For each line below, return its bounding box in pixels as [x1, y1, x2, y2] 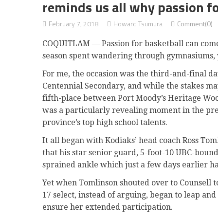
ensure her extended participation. [42, 202, 173, 212]
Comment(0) [177, 18, 213, 29]
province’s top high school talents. [42, 118, 167, 127]
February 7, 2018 [49, 18, 99, 29]
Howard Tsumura [113, 18, 163, 29]
